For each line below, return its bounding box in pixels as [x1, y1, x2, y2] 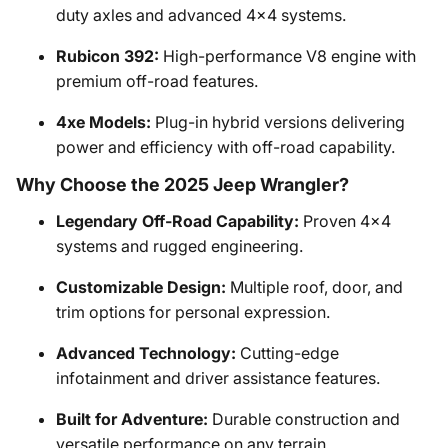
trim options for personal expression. [56, 302, 330, 322]
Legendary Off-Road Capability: [56, 211, 299, 231]
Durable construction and [208, 409, 400, 429]
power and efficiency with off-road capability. [56, 137, 395, 157]
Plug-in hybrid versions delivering [151, 112, 405, 132]
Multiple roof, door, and [226, 277, 403, 297]
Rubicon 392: [56, 46, 159, 66]
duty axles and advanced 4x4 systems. [56, 5, 346, 25]
